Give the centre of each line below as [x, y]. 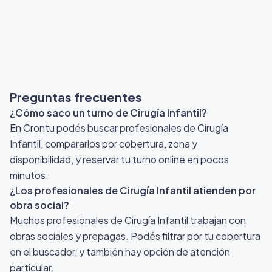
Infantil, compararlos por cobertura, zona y [104, 143]
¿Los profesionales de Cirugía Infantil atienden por [133, 190]
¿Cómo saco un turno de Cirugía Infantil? [108, 112]
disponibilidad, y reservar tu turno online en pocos [119, 159]
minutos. [29, 175]
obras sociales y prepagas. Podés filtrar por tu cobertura [135, 236]
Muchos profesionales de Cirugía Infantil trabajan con [128, 220]
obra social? [39, 205]
